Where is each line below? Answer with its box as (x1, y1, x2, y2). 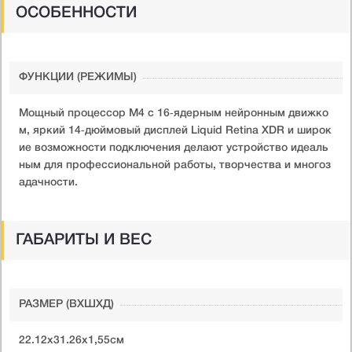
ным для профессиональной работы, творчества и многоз (19, 159, 331, 170)
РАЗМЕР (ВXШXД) (19, 299, 114, 310)
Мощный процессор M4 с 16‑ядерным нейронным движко (19, 108, 328, 119)
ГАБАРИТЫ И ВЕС (16, 233, 152, 247)
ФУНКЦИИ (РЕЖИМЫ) (19, 71, 137, 82)
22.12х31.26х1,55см (19, 335, 124, 346)
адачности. (19, 177, 78, 188)
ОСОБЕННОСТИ (16, 5, 137, 20)
